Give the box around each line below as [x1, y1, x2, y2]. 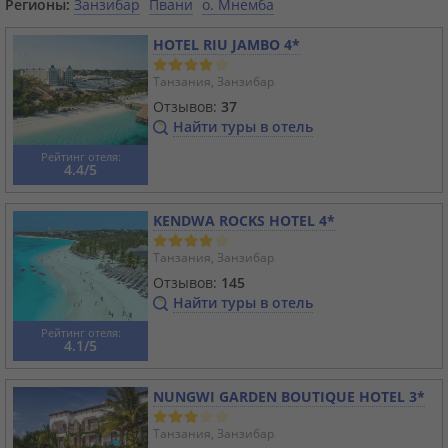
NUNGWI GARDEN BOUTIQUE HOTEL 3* [153, 387, 425, 407]
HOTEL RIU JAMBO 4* [153, 35, 300, 55]
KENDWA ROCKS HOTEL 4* [153, 211, 335, 231]
